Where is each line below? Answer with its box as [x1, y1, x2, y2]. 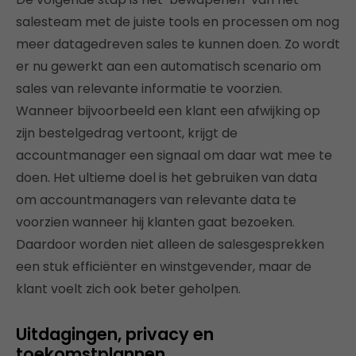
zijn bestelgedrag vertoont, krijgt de [16, 123, 238, 142]
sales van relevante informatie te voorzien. [16, 79, 282, 98]
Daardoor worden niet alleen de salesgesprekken [16, 234, 324, 253]
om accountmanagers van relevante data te [16, 190, 296, 209]
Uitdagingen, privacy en [16, 322, 214, 346]
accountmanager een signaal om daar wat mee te [16, 145, 332, 164]
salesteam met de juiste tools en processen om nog [16, 12, 339, 31]
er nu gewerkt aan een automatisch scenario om [16, 56, 321, 75]
